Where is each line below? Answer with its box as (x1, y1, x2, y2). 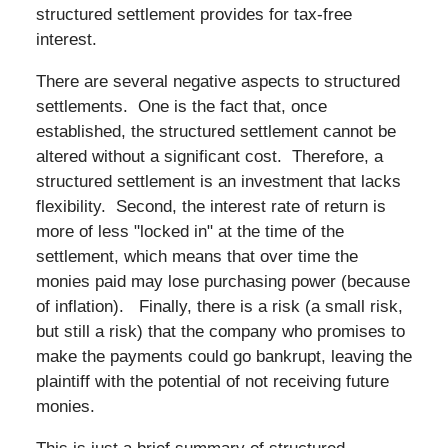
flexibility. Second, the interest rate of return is (35, 196, 386, 216)
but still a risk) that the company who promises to (35, 321, 405, 341)
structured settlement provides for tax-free (35, 4, 352, 24)
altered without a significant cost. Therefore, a (35, 146, 383, 166)
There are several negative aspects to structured (35, 71, 400, 91)
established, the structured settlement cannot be (35, 121, 396, 141)
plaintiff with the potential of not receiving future (35, 371, 389, 391)
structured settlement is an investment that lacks (35, 171, 401, 191)
